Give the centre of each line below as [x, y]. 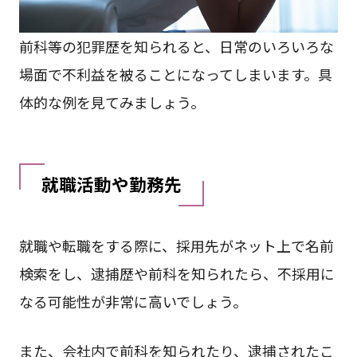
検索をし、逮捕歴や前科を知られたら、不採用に [177, 274]
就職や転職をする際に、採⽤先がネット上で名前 [176, 246]
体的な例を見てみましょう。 [112, 102]
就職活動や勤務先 [111, 184]
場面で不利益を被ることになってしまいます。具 [175, 75]
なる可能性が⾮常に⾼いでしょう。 [133, 302]
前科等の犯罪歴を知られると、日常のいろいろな [176, 47]
